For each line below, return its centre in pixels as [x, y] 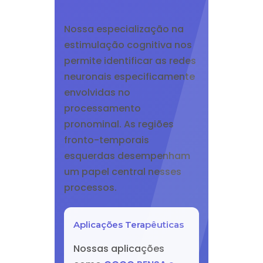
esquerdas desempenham [127, 156]
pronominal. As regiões [119, 124]
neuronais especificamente [129, 77]
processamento [102, 108]
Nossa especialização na [124, 29]
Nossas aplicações [119, 249]
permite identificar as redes [130, 61]
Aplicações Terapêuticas [128, 225]
